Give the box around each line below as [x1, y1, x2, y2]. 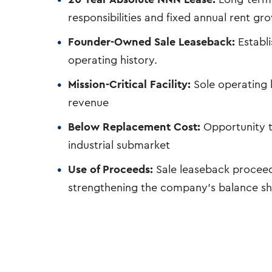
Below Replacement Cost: [68, 121, 201, 132]
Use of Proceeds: [68, 163, 154, 175]
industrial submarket [68, 139, 171, 151]
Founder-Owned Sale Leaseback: [68, 36, 236, 47]
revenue [68, 97, 109, 108]
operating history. [68, 54, 158, 66]
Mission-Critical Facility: [68, 78, 191, 90]
